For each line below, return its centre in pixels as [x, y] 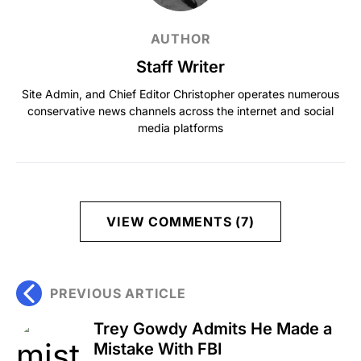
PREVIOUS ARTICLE [118, 293]
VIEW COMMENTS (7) [180, 221]
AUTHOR [180, 38]
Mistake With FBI [158, 349]
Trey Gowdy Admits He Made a [213, 328]
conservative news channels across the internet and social [180, 110]
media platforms [180, 127]
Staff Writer [180, 66]
